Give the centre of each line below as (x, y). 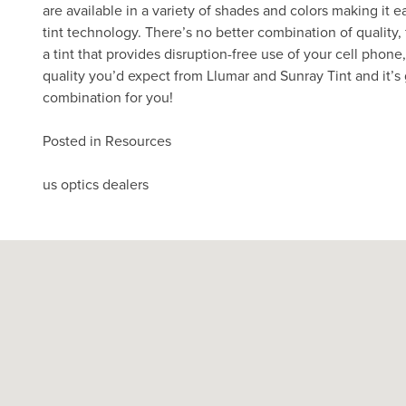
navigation (120, 225)
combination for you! (108, 97)
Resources (138, 140)
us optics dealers (96, 184)
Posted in (74, 140)
